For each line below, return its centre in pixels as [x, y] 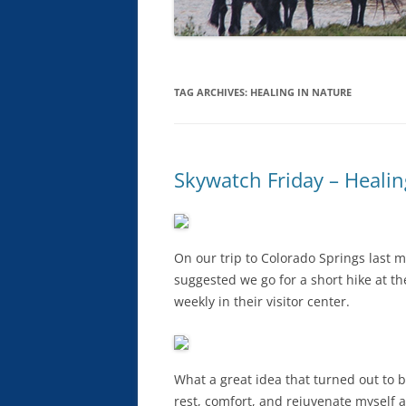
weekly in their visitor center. [262, 301]
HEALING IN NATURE [301, 92]
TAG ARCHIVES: [212, 92]
